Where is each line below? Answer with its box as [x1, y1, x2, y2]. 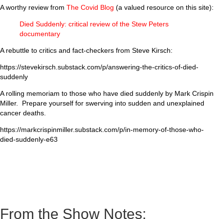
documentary [20, 30, 60, 38]
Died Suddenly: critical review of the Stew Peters [20, 20, 169, 28]
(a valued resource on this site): [114, 3, 214, 12]
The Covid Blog [66, 3, 114, 12]
